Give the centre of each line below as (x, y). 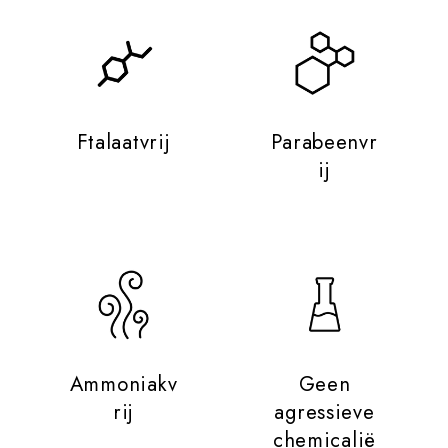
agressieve (324, 411)
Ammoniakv (123, 383)
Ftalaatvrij (123, 142)
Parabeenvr (324, 142)
